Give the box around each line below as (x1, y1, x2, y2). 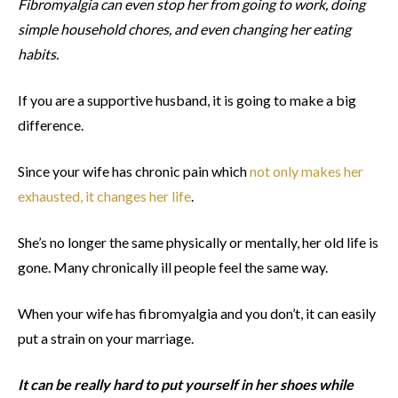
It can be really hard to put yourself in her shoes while (18, 376, 354, 394)
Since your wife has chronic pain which (18, 163, 250, 180)
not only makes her (250, 163, 363, 180)
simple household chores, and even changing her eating (18, 20, 351, 38)
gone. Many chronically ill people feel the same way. (18, 259, 328, 276)
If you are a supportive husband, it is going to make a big (18, 92, 356, 109)
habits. (18, 45, 59, 63)
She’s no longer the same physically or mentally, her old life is (18, 234, 378, 251)
